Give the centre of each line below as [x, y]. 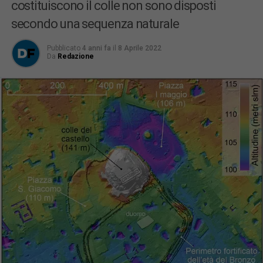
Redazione [75, 56]
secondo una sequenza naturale [95, 24]
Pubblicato [63, 48]
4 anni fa [96, 48]
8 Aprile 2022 [139, 48]
